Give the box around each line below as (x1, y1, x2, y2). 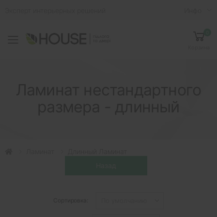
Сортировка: (53, 197, 88, 204)
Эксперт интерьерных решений (5, 6, 106, 15)
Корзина (188, 44, 210, 51)
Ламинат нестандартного (15, 80, 201, 99)
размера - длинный (37, 97, 180, 116)
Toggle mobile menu (12, 37, 141, 54)
